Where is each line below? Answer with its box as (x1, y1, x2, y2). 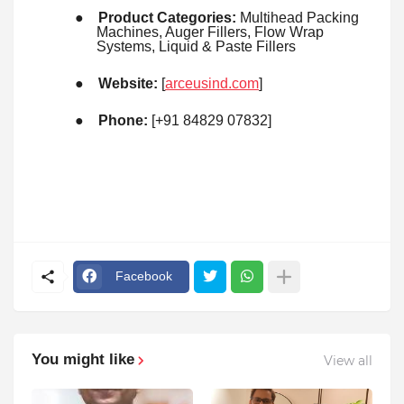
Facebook (115, 269, 172, 284)
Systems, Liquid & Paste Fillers (96, 38, 296, 54)
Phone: (98, 112, 148, 128)
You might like (32, 350, 134, 368)
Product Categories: (98, 9, 236, 25)
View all (324, 353, 372, 370)
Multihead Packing (236, 9, 359, 25)
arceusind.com (165, 75, 259, 91)
